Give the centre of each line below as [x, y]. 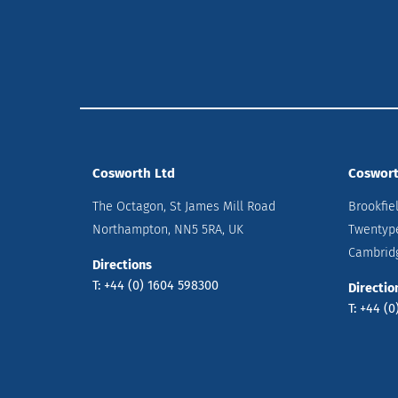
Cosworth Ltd [134, 173]
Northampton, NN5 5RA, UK [168, 230]
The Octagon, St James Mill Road [184, 207]
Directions [123, 265]
